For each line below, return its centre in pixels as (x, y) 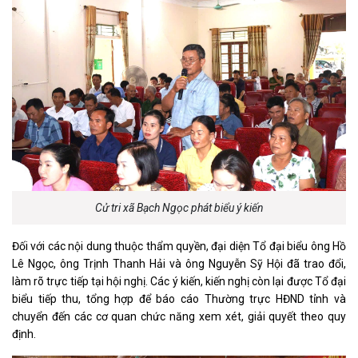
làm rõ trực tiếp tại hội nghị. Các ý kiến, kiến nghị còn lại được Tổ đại (179, 282)
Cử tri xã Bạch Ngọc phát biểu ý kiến (179, 208)
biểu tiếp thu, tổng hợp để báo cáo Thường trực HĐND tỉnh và (179, 299)
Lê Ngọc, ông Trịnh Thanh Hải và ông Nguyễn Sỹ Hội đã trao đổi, (179, 264)
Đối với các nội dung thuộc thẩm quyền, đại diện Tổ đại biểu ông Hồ (179, 247)
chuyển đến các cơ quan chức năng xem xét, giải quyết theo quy (179, 317)
